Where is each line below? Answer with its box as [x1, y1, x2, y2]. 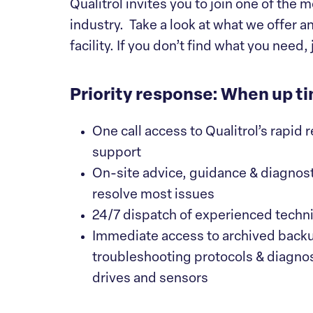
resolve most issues [92, 189, 214, 202]
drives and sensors [92, 272, 208, 286]
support [92, 147, 141, 160]
